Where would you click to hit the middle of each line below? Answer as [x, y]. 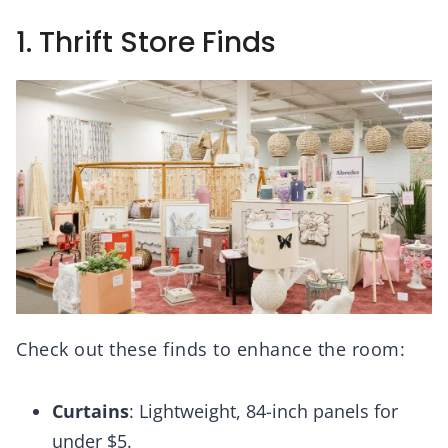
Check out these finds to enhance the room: [210, 349]
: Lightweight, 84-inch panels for [263, 411]
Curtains [90, 411]
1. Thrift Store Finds [146, 42]
